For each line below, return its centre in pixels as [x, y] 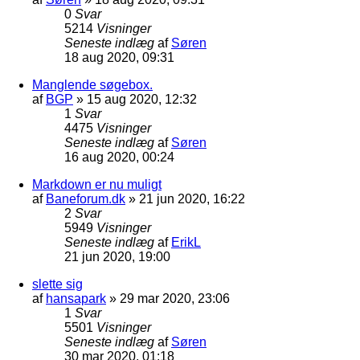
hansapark [76, 298]
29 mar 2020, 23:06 [175, 298]
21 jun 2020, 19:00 [117, 256]
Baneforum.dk [86, 198]
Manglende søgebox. [92, 84]
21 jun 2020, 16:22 [192, 198]
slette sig [57, 284]
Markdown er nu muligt [97, 184]
